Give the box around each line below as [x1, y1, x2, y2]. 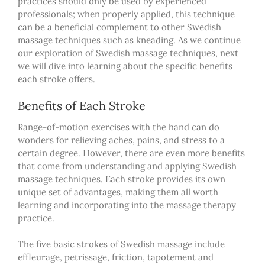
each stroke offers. [18, 73, 95, 85]
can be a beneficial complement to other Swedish [18, 21, 221, 33]
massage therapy [164, 199, 236, 211]
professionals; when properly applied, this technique [18, 8, 235, 20]
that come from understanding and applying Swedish [18, 160, 237, 172]
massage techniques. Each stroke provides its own [18, 173, 225, 185]
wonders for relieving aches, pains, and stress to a [18, 134, 225, 146]
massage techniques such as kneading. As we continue [18, 34, 241, 46]
